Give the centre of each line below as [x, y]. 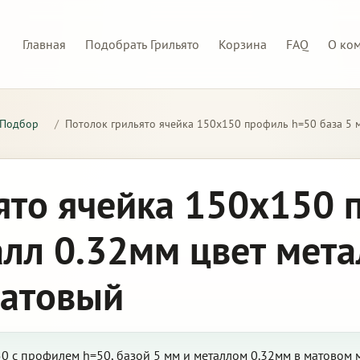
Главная [44, 44]
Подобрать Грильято [142, 44]
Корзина [243, 44]
